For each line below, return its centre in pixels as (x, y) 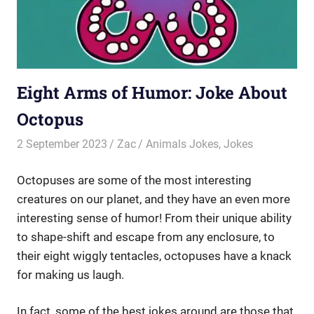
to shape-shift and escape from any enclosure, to (146, 237)
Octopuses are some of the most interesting (134, 180)
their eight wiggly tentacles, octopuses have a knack (154, 255)
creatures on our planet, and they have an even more (153, 199)
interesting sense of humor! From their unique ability (154, 218)
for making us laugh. (70, 274)
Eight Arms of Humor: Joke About (152, 93)
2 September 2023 (62, 144)
